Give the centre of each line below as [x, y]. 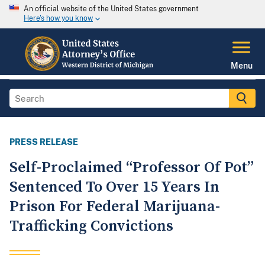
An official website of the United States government [111, 9]
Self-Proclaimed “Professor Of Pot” [132, 168]
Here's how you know [58, 19]
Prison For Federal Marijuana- [115, 207]
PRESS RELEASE [44, 142]
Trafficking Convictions [91, 227]
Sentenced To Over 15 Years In [114, 188]
